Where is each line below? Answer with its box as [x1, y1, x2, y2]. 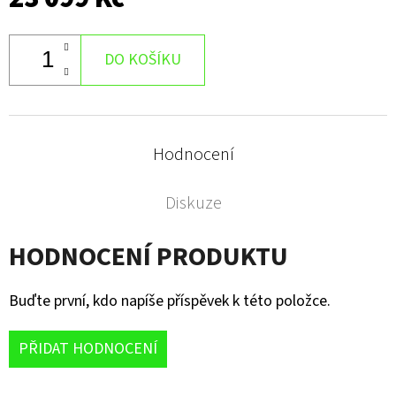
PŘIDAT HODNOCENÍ [19, 337, 157, 360]
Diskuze [165, 190, 223, 216]
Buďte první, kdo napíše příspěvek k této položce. [9, 289, 331, 312]
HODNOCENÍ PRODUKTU [9, 237, 288, 276]
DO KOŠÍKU [104, 48, 181, 71]
